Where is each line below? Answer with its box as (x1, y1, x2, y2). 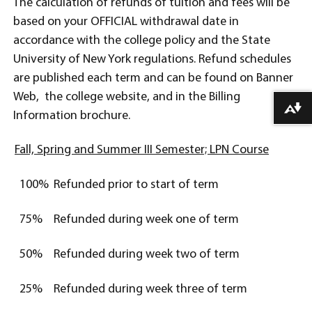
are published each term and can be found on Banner (13, 72, 293, 85)
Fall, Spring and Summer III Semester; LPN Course (15, 143, 269, 157)
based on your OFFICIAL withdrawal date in (13, 15, 239, 29)
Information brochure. (13, 109, 130, 123)
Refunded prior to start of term (54, 178, 219, 192)
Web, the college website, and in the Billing (13, 91, 240, 104)
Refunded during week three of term (54, 283, 247, 296)
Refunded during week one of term (54, 213, 239, 226)
